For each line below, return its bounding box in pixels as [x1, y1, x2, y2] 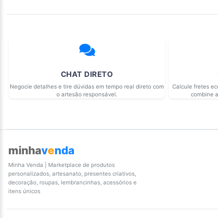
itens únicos [8, 188, 40, 195]
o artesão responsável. [56, 91, 117, 98]
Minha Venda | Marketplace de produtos [8, 162, 115, 169]
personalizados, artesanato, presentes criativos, [8, 170, 136, 178]
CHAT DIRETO [60, 70, 113, 79]
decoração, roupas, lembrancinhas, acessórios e [8, 179, 137, 186]
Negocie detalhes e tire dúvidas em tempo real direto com [10, 83, 164, 91]
